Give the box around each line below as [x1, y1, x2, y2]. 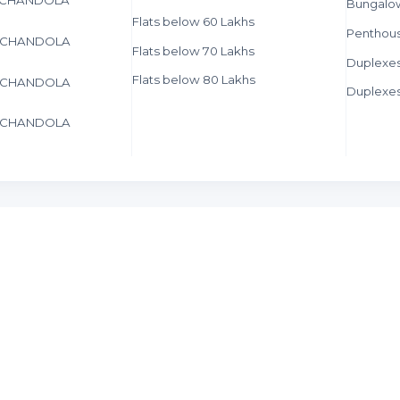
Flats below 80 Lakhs [132, 72, 256, 87]
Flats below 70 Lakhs [132, 43, 255, 58]
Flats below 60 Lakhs [132, 13, 255, 29]
